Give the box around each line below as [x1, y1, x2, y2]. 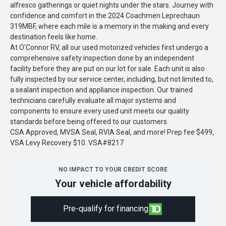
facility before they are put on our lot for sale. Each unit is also [10, 65, 205, 73]
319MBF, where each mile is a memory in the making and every [10, 22, 209, 30]
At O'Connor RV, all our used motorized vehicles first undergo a [10, 43, 208, 51]
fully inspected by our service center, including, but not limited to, [10, 75, 213, 83]
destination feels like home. [10, 33, 97, 41]
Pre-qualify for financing [63, 204, 149, 214]
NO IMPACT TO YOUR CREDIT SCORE [59, 166, 167, 173]
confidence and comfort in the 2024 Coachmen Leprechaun [10, 12, 200, 20]
